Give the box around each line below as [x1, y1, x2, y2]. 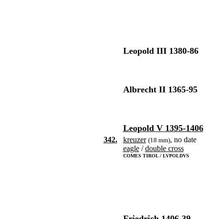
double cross [145, 144, 184, 153]
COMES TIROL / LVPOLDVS [123, 153, 189, 158]
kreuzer [123, 135, 146, 144]
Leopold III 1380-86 [123, 46, 198, 56]
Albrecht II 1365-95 [123, 85, 197, 94]
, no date [170, 135, 197, 144]
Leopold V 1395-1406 [123, 123, 203, 133]
